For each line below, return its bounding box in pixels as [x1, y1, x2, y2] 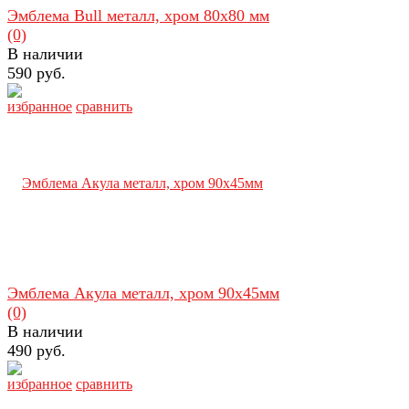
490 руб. [7, 341, 66, 360]
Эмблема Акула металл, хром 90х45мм [7, 283, 279, 302]
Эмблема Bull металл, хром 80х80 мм [7, 5, 269, 25]
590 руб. [7, 63, 66, 82]
